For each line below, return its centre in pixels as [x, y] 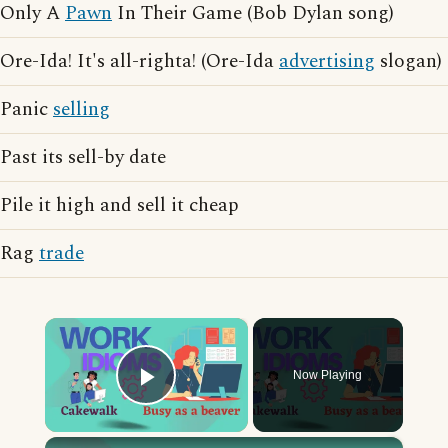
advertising [327, 61]
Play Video [218, 404]
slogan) [408, 61]
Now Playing [328, 375]
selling [81, 109]
